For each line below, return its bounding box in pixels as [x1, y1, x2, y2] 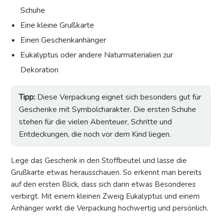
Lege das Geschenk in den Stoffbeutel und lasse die [11, 156, 187, 166]
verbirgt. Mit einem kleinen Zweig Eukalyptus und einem [11, 191, 200, 202]
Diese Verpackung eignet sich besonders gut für [35, 92, 201, 103]
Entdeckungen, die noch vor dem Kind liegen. [19, 129, 171, 140]
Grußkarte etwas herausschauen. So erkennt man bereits [11, 167, 202, 178]
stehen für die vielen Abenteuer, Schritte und [19, 116, 172, 128]
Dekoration [20, 64, 59, 76]
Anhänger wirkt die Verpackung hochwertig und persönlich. [11, 203, 208, 214]
